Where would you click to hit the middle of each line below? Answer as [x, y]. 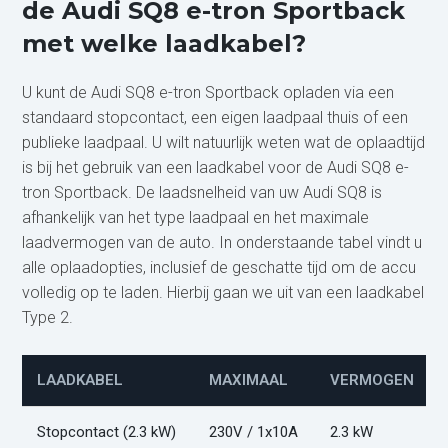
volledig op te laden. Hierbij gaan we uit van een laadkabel [223, 292]
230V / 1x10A [254, 431]
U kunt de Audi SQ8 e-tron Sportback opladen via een [208, 92]
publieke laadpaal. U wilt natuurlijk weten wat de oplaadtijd [224, 142]
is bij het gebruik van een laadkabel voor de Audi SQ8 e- [216, 167]
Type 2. [48, 317]
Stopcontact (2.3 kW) [107, 431]
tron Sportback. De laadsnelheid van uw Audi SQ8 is [202, 192]
